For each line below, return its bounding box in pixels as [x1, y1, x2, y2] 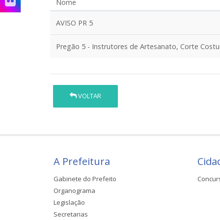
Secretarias [54, 209, 88, 219]
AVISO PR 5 [56, 18, 93, 27]
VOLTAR [77, 91, 102, 101]
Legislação [54, 197, 85, 207]
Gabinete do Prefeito [54, 174, 116, 183]
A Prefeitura [54, 154, 110, 168]
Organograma [54, 186, 95, 195]
